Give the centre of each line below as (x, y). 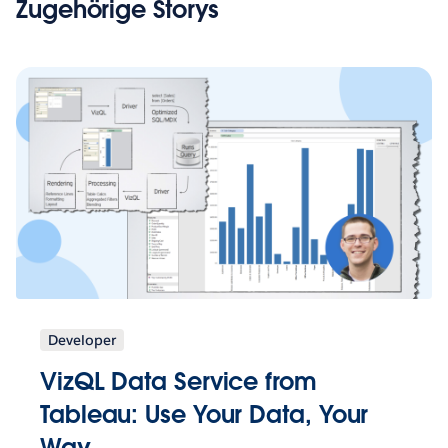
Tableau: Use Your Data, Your (204, 415)
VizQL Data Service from (178, 382)
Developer (82, 340)
